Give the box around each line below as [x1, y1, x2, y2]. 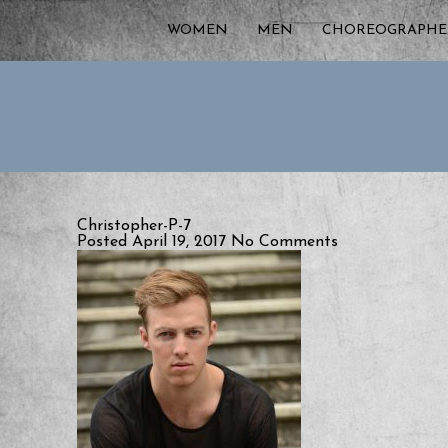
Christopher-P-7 [77, 218, 191, 234]
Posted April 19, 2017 [77, 234, 231, 250]
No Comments [231, 234, 338, 250]
